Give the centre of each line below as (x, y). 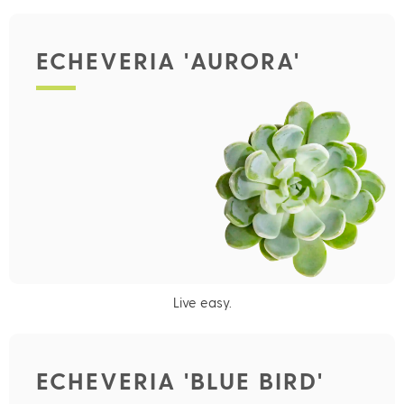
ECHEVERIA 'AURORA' (168, 60)
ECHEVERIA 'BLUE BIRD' (180, 379)
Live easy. (202, 303)
